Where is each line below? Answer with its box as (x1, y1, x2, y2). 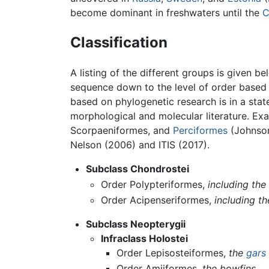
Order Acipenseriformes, (101, 194, 215, 207)
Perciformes (173, 124, 228, 137)
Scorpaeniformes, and (70, 124, 173, 137)
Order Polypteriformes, (101, 178, 208, 191)
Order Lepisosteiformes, (116, 247, 229, 259)
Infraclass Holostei (101, 232, 189, 245)
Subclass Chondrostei (85, 163, 189, 175)
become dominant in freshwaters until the (70, 7, 262, 19)
